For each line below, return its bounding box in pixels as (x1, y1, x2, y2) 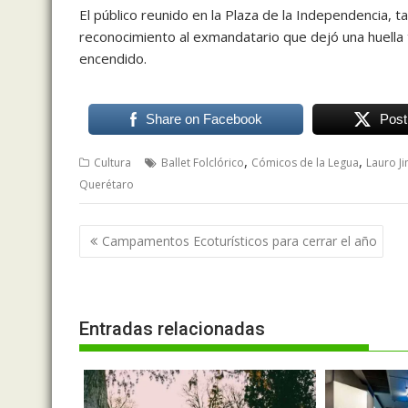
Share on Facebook (145, 111, 262, 127)
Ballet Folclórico (161, 155, 244, 171)
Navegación (78, 222, 195, 249)
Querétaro (79, 177, 134, 193)
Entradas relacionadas (79, 318, 265, 341)
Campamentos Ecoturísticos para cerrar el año (102, 231, 377, 250)
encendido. (79, 49, 147, 68)
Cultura (94, 155, 131, 171)
